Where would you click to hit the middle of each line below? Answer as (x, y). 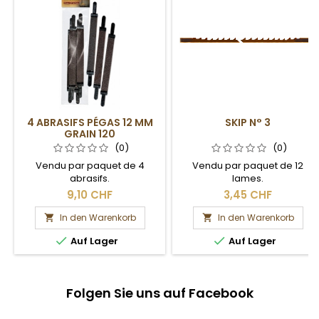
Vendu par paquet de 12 (248, 165)
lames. (248, 178)
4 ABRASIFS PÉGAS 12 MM (90, 122)
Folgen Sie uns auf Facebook (159, 293)
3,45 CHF (248, 194)
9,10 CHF (90, 194)
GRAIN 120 (90, 134)
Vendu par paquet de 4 (90, 165)
